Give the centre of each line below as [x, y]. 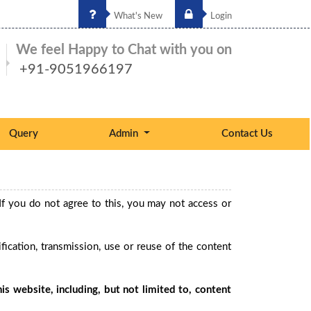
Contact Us [247, 134]
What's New [137, 16]
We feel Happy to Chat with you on [124, 50]
